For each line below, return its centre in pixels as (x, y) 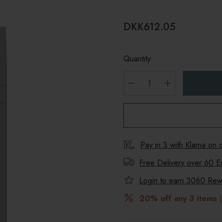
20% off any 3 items (178, 198)
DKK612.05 (149, 27)
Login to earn (163, 181)
